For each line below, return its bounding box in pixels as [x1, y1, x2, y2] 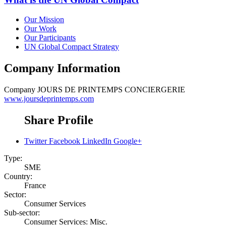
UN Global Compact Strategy [24, 42, 119, 51]
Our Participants [24, 33, 76, 42]
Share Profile [24, 113, 93, 127]
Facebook [49, 137, 80, 146]
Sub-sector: [4, 208, 40, 217]
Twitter [24, 137, 47, 146]
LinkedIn [82, 137, 111, 146]
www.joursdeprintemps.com [4, 94, 94, 103]
